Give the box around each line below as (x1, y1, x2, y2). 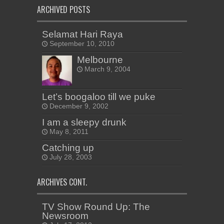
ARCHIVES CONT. (37, 175, 87, 188)
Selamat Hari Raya (42, 28, 123, 39)
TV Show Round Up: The (42, 201, 150, 212)
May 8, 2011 (49, 127, 88, 135)
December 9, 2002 (49, 102, 108, 110)
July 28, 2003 (49, 153, 92, 161)
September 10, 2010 (49, 39, 114, 47)
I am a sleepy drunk (42, 116, 126, 127)
